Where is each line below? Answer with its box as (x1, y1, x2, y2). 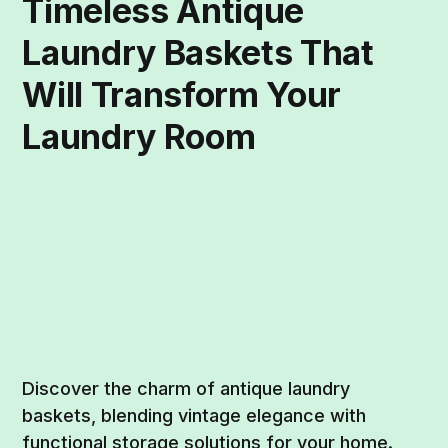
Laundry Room (22, 116, 256, 158)
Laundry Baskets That (22, 32, 374, 74)
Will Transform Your (22, 74, 341, 116)
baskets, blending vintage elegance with (22, 405, 367, 427)
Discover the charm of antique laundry (22, 378, 351, 400)
